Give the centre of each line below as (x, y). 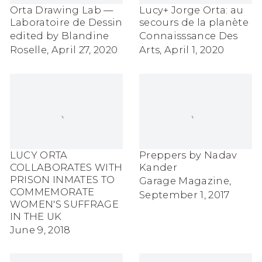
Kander (158, 167)
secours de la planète (194, 23)
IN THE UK (36, 216)
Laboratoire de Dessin (66, 23)
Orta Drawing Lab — (62, 10)
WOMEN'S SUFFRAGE (64, 204)
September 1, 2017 (185, 194)
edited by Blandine (59, 36)
